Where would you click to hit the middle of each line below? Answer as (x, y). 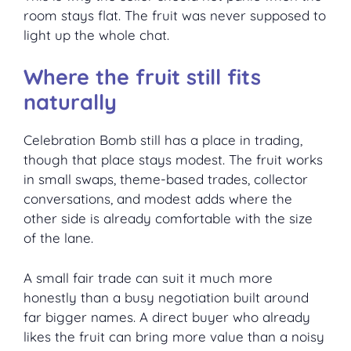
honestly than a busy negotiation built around (166, 297)
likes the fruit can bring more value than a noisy (174, 336)
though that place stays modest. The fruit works (173, 160)
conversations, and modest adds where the (158, 199)
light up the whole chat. (96, 34)
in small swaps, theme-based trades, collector (166, 179)
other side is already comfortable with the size (168, 219)
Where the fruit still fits (142, 77)
